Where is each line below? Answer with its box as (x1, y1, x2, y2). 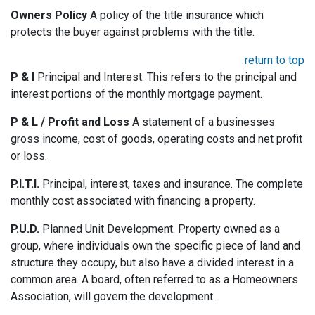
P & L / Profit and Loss (11, 115, 129, 129)
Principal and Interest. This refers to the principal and (37, 70, 297, 84)
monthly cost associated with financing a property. (11, 194, 255, 208)
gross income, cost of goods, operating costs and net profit (11, 132, 302, 146)
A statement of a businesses (129, 115, 275, 129)
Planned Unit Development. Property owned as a (39, 222, 280, 236)
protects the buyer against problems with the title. (11, 25, 255, 39)
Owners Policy (11, 8, 87, 22)
